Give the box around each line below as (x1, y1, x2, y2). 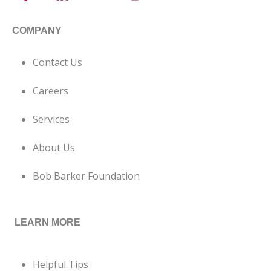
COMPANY (12, 25, 62, 36)
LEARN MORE (15, 217, 80, 227)
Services (33, 112, 70, 126)
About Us (33, 140, 75, 154)
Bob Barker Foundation (33, 169, 140, 183)
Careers (33, 83, 68, 97)
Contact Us (33, 55, 82, 69)
